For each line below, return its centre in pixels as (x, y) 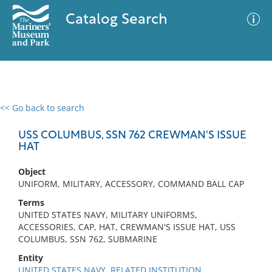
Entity (31, 258)
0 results (27, 115)
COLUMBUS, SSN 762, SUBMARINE (88, 239)
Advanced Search (180, 118)
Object (32, 172)
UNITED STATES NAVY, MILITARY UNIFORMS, (108, 215)
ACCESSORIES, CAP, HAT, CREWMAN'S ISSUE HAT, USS (127, 227)
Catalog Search (116, 20)
